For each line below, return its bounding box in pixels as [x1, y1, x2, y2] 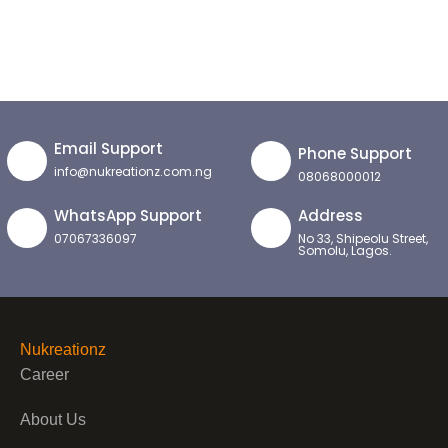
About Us [20, 410, 86, 428]
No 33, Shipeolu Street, [297, 229, 428, 247]
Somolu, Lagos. [297, 241, 392, 259]
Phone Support [297, 142, 412, 164]
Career [20, 365, 69, 383]
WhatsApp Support [54, 204, 203, 226]
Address [297, 204, 363, 226]
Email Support [54, 137, 164, 159]
